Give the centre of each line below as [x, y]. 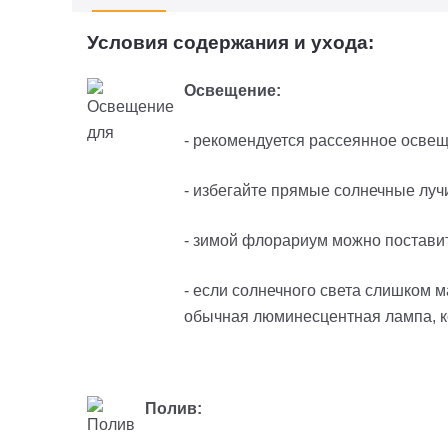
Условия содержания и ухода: [230, 43]
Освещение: [232, 91]
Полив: [173, 409]
